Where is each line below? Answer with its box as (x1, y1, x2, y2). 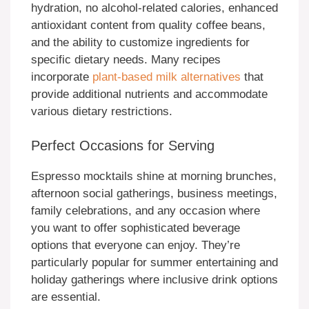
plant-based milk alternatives (92, 70, 241, 83)
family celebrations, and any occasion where (31, 204, 260, 218)
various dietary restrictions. (31, 104, 172, 118)
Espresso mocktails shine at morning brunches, (31, 170, 277, 183)
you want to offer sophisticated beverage (31, 221, 240, 235)
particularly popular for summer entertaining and (31, 256, 278, 270)
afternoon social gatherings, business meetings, (31, 187, 277, 201)
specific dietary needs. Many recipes (31, 52, 221, 66)
